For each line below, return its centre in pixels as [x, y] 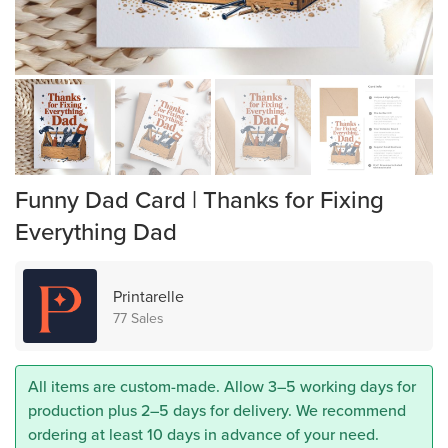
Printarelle [148, 296]
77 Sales [138, 318]
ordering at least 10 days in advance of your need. [203, 434]
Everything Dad [96, 231]
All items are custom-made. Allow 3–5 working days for [222, 386]
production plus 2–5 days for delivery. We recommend [217, 410]
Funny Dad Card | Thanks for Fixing [199, 199]
